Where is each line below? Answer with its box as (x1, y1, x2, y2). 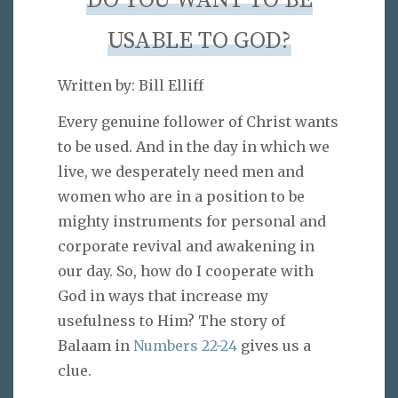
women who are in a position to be (58, 187, 305, 206)
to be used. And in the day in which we (58, 138, 330, 156)
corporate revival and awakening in (58, 237, 314, 256)
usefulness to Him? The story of (58, 312, 285, 330)
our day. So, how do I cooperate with (58, 262, 314, 281)
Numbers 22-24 (133, 337, 237, 355)
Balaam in (58, 337, 133, 355)
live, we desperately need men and (58, 163, 304, 181)
